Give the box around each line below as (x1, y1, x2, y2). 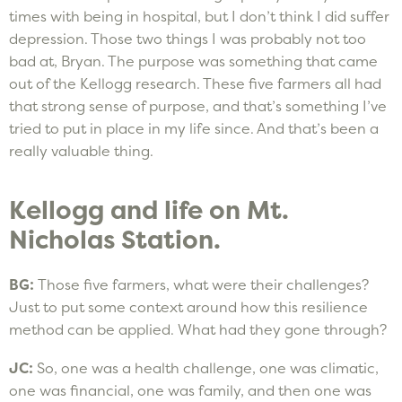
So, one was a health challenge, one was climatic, (37, 358, 379, 377)
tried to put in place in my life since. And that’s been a (9, 118, 379, 137)
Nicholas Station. (9, 223, 221, 257)
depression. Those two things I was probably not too (9, 29, 366, 48)
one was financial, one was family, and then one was (9, 380, 371, 399)
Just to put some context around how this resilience (9, 297, 368, 316)
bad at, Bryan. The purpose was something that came (9, 51, 378, 70)
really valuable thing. (9, 141, 153, 160)
